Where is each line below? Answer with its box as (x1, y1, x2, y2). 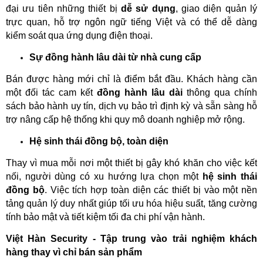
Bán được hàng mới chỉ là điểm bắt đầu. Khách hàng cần (6, 73, 257, 84)
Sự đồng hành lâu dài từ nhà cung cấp (29, 52, 201, 62)
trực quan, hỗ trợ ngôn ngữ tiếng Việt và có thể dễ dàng (6, 16, 257, 27)
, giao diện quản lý (175, 3, 258, 14)
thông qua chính (183, 87, 257, 97)
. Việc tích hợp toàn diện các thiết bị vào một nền (44, 184, 257, 195)
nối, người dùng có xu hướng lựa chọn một (6, 171, 203, 181)
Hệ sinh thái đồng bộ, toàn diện (29, 136, 168, 146)
